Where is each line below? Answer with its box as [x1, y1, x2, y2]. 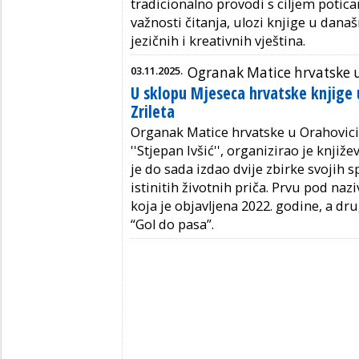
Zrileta [131, 100, 175, 123]
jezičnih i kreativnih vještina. [131, 32, 305, 50]
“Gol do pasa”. [131, 216, 214, 234]
